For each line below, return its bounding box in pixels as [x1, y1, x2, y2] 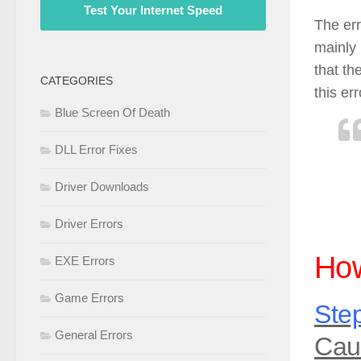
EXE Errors [55, 254, 115, 268]
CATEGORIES [40, 74, 113, 88]
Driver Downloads [55, 180, 149, 194]
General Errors [55, 328, 133, 342]
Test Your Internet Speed [84, 3, 222, 18]
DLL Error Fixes [55, 143, 138, 157]
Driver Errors [55, 217, 123, 231]
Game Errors [55, 291, 124, 305]
